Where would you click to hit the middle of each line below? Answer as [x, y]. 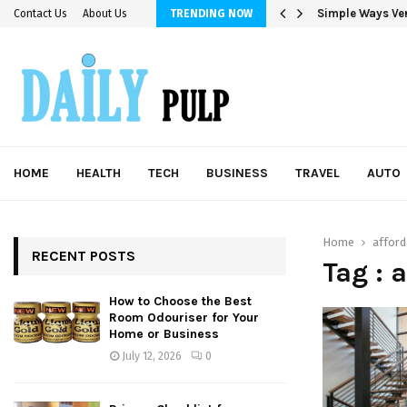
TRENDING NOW [211, 14]
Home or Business [164, 334]
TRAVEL [318, 173]
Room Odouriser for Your [184, 318]
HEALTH [99, 173]
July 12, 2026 [152, 356]
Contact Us [40, 14]
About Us [105, 14]
